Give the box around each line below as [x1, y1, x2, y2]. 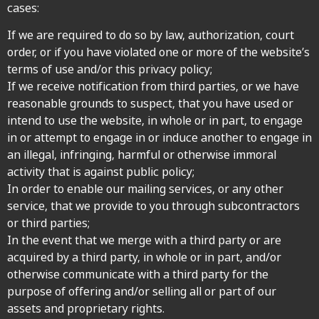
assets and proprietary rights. [7, 300, 164, 317]
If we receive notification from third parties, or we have [7, 78, 299, 95]
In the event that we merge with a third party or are [7, 232, 281, 249]
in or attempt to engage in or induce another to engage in [7, 130, 312, 146]
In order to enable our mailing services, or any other [7, 181, 283, 197]
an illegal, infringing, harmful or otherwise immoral [7, 147, 276, 163]
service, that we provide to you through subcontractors [7, 198, 300, 214]
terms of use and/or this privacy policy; [7, 61, 212, 78]
